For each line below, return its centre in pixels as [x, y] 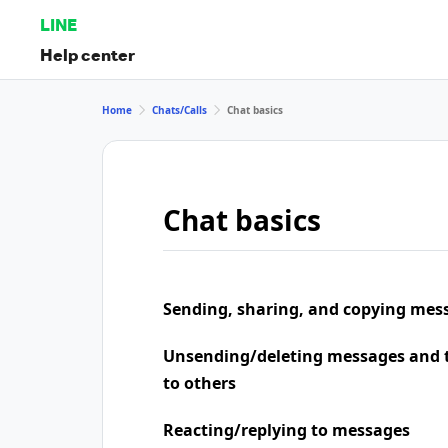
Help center [87, 54]
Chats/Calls [179, 109]
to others [199, 383]
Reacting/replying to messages [286, 430]
